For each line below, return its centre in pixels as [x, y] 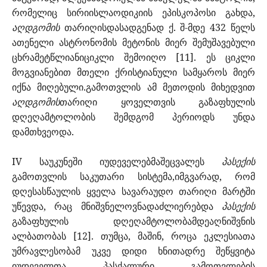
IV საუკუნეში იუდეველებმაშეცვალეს [117, 162]
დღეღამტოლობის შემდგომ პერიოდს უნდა [133, 117]
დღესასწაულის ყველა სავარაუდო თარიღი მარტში [133, 192]
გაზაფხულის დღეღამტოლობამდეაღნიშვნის [133, 221]
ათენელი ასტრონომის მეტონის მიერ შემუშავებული [133, 43]
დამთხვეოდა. [43, 132]
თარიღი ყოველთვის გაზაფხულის [157, 102]
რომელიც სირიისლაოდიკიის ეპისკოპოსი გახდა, [133, 13]
